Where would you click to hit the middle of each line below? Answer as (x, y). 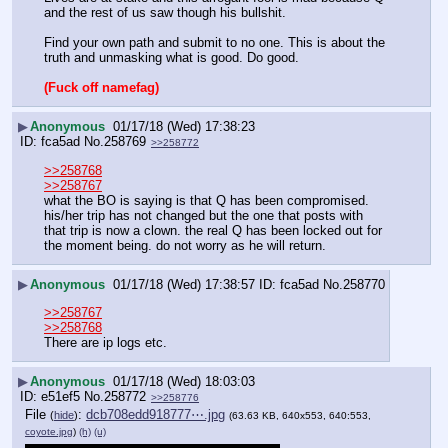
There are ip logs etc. (105, 343)
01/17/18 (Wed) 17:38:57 (184, 284)
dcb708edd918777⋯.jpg (155, 415)
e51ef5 (60, 396)
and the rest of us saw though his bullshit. (167, 12)
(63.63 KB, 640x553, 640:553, (300, 416)
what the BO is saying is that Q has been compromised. (206, 201)
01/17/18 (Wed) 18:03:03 (184, 381)
